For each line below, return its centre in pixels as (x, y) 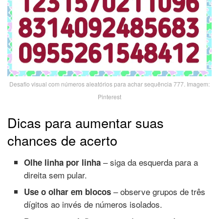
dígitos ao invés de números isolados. (93, 204)
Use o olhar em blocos (68, 192)
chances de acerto (62, 140)
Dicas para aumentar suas (86, 123)
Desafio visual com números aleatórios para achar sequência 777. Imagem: (109, 84)
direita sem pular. (56, 175)
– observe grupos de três (158, 192)
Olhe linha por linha (63, 162)
